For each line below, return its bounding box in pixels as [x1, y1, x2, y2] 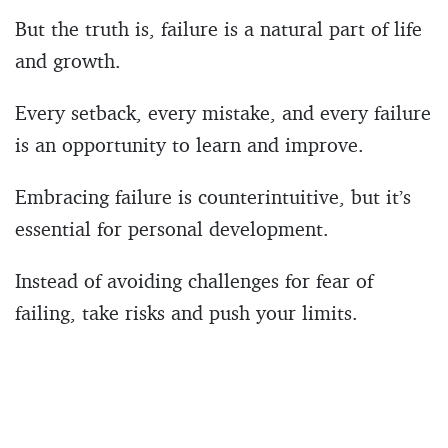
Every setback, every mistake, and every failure [15, 99, 431, 125]
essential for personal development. [15, 215, 329, 241]
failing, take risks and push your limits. [15, 299, 358, 325]
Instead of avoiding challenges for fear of [15, 267, 373, 293]
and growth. [15, 47, 121, 73]
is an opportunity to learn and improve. [15, 131, 364, 157]
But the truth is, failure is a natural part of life [15, 15, 422, 41]
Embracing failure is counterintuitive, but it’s [15, 183, 411, 209]
